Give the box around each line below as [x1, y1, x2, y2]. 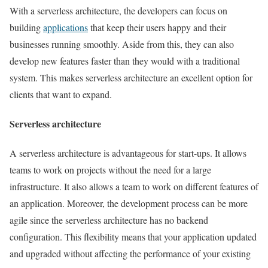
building [10, 20, 43, 33]
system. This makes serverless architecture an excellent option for [10, 71, 252, 84]
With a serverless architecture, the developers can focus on [10, 4, 227, 17]
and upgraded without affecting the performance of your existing [10, 247, 251, 260]
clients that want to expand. [10, 87, 112, 100]
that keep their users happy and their [88, 20, 226, 33]
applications [43, 20, 88, 33]
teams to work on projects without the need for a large [10, 163, 211, 176]
